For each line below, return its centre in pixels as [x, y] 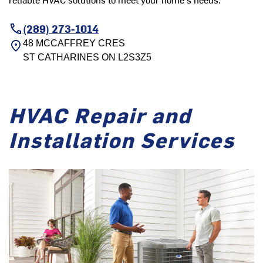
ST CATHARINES [61, 58]
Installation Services [122, 139]
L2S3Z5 [134, 58]
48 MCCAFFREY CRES [74, 43]
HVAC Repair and [100, 115]
